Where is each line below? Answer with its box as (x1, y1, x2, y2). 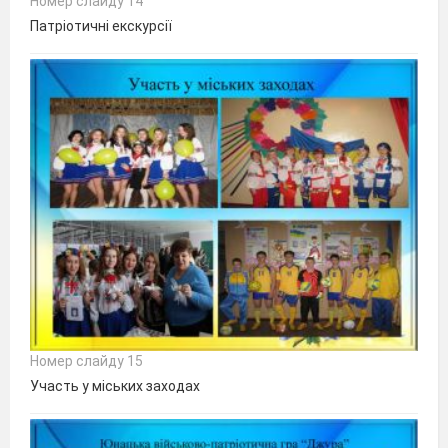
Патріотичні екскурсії (30, 17, 172, 34)
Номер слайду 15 (30, 352, 143, 369)
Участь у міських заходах (30, 377, 200, 394)
